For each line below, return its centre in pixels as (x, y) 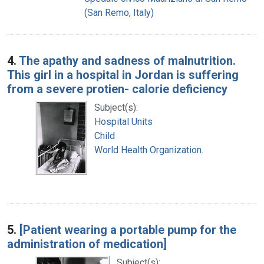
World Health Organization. (149, 150)
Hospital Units (123, 121)
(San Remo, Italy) (119, 12)
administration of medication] (87, 244)
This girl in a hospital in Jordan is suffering (123, 75)
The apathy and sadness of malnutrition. (127, 60)
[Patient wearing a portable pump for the (128, 230)
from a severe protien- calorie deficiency (117, 89)
